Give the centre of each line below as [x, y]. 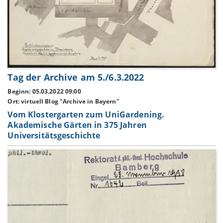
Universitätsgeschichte [54, 136]
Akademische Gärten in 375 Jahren [77, 125]
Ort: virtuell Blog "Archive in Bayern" [63, 102]
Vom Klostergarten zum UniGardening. [86, 115]
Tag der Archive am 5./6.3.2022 [76, 77]
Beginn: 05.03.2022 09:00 [44, 91]
